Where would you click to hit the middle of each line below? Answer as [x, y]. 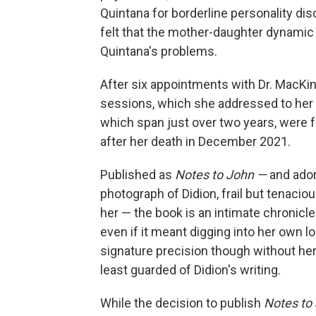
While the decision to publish [182, 303]
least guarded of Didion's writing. [190, 270]
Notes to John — [222, 175]
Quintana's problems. [159, 51]
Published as [138, 175]
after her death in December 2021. [195, 141]
